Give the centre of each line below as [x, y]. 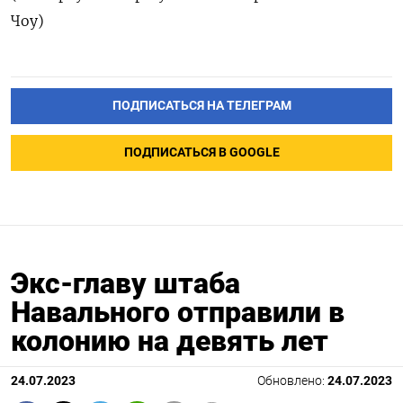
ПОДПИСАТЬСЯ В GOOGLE [201, 153]
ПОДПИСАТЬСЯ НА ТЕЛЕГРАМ [201, 106]
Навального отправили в [178, 313]
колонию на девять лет [170, 341]
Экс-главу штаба [125, 284]
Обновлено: [292, 381]
